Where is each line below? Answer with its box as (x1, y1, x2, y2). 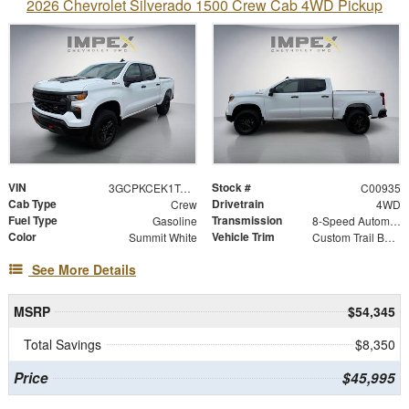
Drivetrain (212, 194, 264, 212)
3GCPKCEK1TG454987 (179, 179, 191, 195)
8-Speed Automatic (389, 212, 401, 228)
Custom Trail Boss (383, 228, 395, 245)
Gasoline (152, 212, 197, 228)
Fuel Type (8, 211, 58, 228)
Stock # (212, 178, 251, 195)
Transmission (212, 211, 282, 228)
